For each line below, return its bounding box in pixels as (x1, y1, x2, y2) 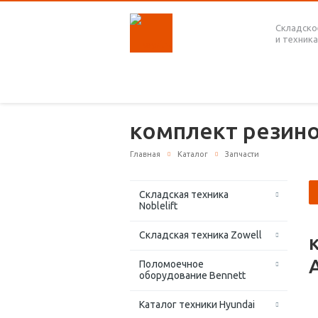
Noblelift (139, 200, 177, 212)
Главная (130, 150, 160, 158)
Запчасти (225, 150, 259, 158)
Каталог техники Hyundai (139, 299, 255, 311)
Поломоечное (139, 258, 204, 270)
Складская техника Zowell (139, 229, 262, 241)
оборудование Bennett (139, 270, 246, 282)
